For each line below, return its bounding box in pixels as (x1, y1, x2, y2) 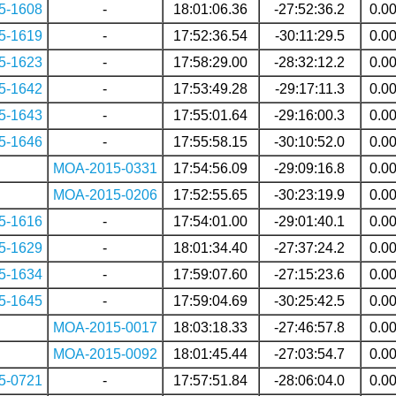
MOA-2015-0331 (52, 160, 157, 176)
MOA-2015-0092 (52, 346, 157, 362)
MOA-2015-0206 (52, 187, 157, 202)
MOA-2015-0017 (52, 319, 157, 335)
